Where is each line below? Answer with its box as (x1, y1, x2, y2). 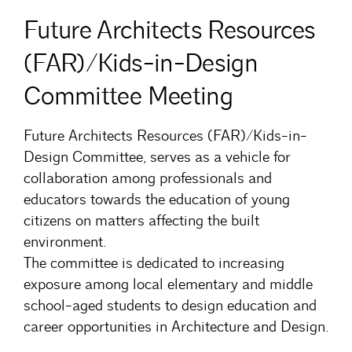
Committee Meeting (24, 79, 233, 112)
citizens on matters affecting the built (24, 211, 259, 231)
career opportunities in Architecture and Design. (24, 317, 328, 337)
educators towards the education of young (24, 190, 290, 210)
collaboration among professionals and (24, 169, 272, 189)
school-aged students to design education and (24, 296, 317, 316)
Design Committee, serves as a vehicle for (24, 148, 291, 167)
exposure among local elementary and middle (24, 275, 313, 295)
